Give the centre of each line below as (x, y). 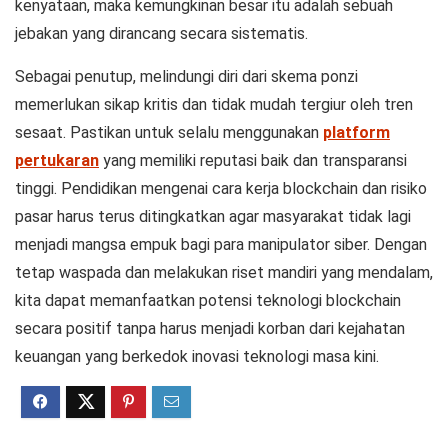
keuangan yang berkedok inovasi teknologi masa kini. (197, 356)
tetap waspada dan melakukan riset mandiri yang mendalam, (224, 272)
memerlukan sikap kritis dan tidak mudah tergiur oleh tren (214, 104)
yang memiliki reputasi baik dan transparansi (253, 160)
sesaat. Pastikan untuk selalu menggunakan (169, 132)
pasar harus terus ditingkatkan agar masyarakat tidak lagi (213, 216)
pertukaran (57, 160)
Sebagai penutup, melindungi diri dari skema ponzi (186, 76)
